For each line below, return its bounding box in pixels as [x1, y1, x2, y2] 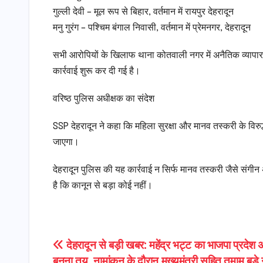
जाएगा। [53, 137, 79, 148]
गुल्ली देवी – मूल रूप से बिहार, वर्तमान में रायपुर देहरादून [53, 7, 234, 18]
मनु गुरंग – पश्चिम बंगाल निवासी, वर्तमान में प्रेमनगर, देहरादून [53, 23, 251, 33]
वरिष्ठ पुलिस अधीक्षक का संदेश [53, 94, 154, 104]
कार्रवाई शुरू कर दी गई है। [53, 66, 140, 77]
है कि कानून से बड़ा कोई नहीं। [53, 181, 153, 191]
